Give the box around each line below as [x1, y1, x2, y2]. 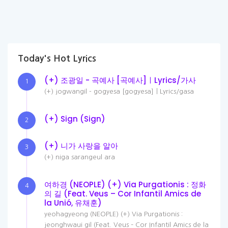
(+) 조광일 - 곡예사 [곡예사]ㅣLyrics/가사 [44, 75, 196, 85]
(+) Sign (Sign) [44, 113, 105, 124]
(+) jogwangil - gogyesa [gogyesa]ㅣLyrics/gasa [44, 88, 194, 95]
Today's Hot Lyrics [18, 54, 96, 63]
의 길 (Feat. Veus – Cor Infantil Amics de [44, 188, 201, 199]
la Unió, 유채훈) [44, 197, 102, 208]
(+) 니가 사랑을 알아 [44, 140, 118, 151]
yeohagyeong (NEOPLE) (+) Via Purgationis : [44, 211, 183, 217]
